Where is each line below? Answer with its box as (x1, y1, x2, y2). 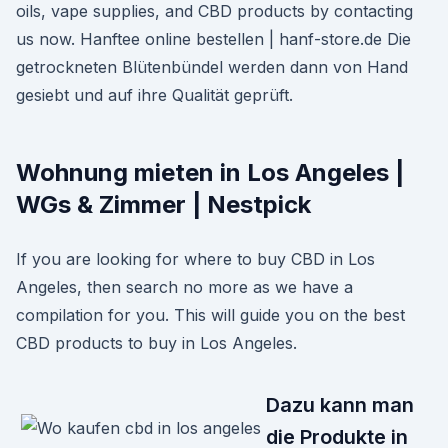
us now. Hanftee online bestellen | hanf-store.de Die (16, 29, 411, 49)
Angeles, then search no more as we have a (16, 277, 353, 297)
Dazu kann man (266, 393, 414, 417)
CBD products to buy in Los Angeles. (16, 333, 297, 353)
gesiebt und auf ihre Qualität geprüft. (16, 85, 293, 105)
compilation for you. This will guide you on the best (16, 305, 405, 325)
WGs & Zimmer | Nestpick (16, 190, 311, 219)
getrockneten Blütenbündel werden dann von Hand (16, 57, 408, 77)
